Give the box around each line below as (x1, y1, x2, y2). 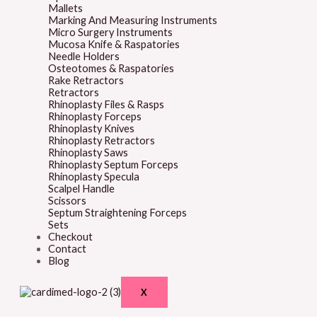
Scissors (48, 194, 86, 207)
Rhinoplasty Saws (48, 146, 128, 158)
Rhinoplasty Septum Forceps (48, 158, 178, 171)
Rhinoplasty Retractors (48, 134, 155, 146)
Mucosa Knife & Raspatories (48, 38, 180, 50)
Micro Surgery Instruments (48, 25, 173, 38)
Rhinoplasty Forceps (48, 110, 142, 122)
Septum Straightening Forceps (48, 206, 187, 219)
